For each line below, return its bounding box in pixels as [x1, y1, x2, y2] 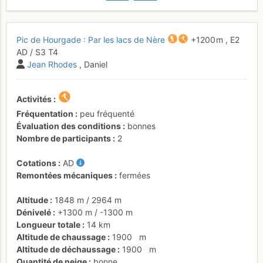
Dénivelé [16, 207, 51, 217]
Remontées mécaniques [16, 170, 113, 180]
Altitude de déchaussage [16, 244, 116, 254]
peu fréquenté [80, 108, 134, 119]
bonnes [127, 120, 156, 131]
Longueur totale [16, 219, 80, 230]
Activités [16, 93, 52, 104]
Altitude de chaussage [16, 231, 106, 242]
